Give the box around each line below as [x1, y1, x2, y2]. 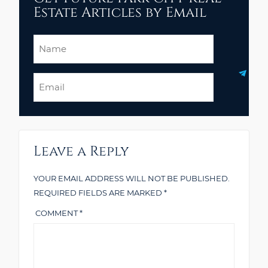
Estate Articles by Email [33, 4, 206, 23]
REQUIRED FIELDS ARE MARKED [33, 188, 164, 198]
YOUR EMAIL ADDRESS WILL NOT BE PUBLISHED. [33, 173, 230, 184]
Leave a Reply [33, 142, 129, 162]
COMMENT [35, 208, 80, 218]
